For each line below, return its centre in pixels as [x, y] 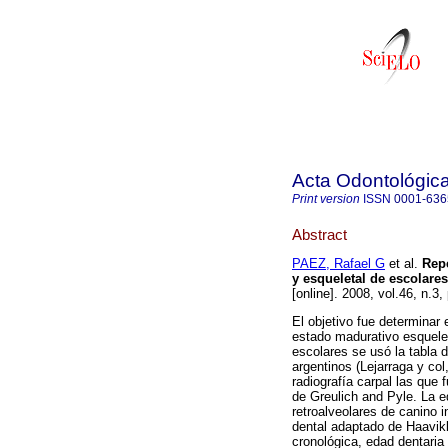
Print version [326, 199]
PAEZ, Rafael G [338, 264]
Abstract [319, 234]
